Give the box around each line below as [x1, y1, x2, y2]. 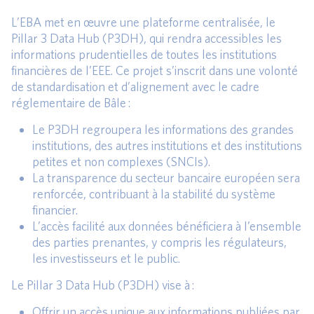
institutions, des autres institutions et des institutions [32, 137, 302, 153]
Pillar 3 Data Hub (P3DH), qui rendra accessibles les [11, 30, 282, 46]
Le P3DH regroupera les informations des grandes [32, 121, 294, 137]
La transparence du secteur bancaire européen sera [32, 170, 300, 185]
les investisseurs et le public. [32, 250, 180, 266]
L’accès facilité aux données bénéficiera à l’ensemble [32, 218, 301, 233]
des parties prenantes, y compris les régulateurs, [32, 234, 287, 250]
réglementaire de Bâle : [11, 95, 130, 110]
